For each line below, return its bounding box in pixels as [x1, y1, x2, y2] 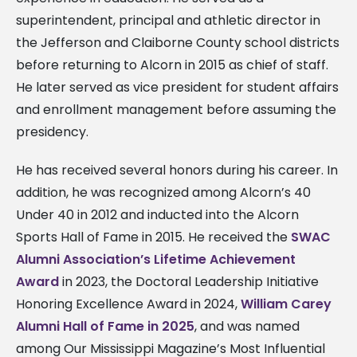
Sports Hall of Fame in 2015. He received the [16, 227, 291, 246]
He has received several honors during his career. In [16, 160, 338, 179]
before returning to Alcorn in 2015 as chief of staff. [16, 55, 328, 74]
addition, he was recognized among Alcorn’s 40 [16, 182, 311, 202]
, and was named [194, 316, 300, 335]
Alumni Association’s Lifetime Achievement [16, 249, 296, 269]
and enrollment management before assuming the [16, 100, 336, 119]
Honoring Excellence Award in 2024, [16, 294, 241, 313]
